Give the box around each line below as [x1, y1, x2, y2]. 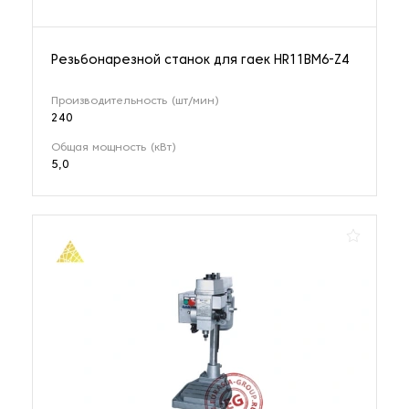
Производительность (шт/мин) [51, 95, 219, 107]
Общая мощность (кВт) [51, 142, 176, 153]
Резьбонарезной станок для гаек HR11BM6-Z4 [51, 54, 349, 67]
